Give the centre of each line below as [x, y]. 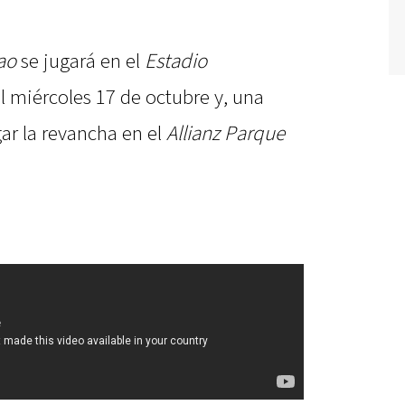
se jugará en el [83, 62]
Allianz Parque [226, 134]
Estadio [176, 62]
